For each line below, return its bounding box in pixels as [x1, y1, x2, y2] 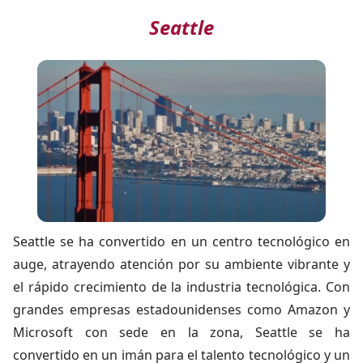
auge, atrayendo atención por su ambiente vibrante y [13, 255, 350, 273]
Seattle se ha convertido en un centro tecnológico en [13, 233, 350, 250]
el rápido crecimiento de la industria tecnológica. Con [13, 278, 350, 296]
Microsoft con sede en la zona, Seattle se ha [13, 323, 350, 341]
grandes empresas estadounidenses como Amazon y [13, 301, 350, 318]
